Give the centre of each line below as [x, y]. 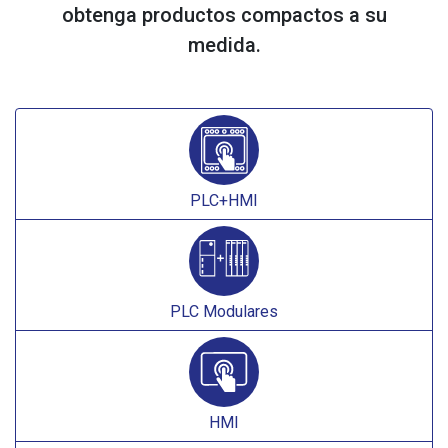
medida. [224, 45]
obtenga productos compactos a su [224, 15]
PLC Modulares [224, 312]
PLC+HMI [224, 201]
